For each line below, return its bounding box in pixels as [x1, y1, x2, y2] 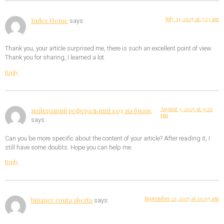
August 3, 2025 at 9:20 [160, 104, 213, 112]
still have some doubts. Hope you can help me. [5, 142, 132, 152]
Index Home [31, 15, 68, 24]
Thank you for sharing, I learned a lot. [5, 53, 105, 62]
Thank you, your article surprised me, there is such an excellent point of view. [5, 44, 212, 53]
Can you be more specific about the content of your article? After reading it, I [5, 133, 210, 143]
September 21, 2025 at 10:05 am [144, 194, 219, 202]
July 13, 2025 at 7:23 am [165, 14, 219, 22]
